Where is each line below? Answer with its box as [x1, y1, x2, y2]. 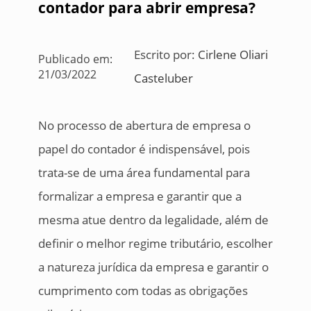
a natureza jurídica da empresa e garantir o [37, 259, 269, 275]
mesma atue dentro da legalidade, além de [37, 212, 269, 228]
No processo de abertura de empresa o [37, 117, 251, 133]
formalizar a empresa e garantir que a [37, 188, 242, 204]
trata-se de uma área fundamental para [37, 165, 250, 180]
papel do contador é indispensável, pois [37, 141, 250, 157]
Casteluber [134, 70, 194, 86]
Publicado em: [37, 51, 112, 67]
